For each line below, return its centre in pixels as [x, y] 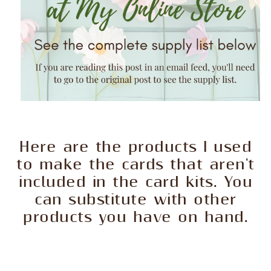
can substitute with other [135, 200]
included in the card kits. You [135, 182]
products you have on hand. [135, 217]
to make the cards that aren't [135, 165]
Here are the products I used [135, 147]
